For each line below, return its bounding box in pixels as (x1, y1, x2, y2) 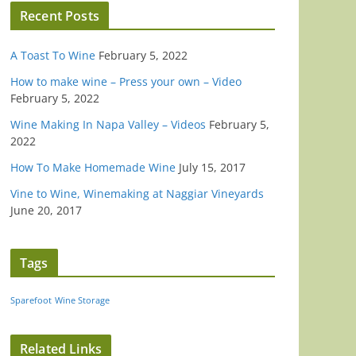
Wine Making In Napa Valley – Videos (10, 117, 206, 133)
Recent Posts (20, 7, 99, 25)
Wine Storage (55, 295, 110, 307)
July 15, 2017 (179, 160, 246, 176)
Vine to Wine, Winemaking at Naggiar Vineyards (10, 186, 264, 202)
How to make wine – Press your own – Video (10, 74, 242, 90)
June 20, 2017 (10, 203, 82, 219)
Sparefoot (10, 295, 52, 307)
